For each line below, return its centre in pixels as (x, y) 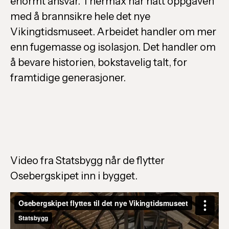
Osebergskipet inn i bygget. (74, 176)
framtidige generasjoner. (68, 78)
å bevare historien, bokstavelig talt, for (99, 63)
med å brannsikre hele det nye (80, 17)
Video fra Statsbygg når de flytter (87, 161)
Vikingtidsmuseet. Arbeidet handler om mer (113, 32)
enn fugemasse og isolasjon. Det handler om (113, 47)
